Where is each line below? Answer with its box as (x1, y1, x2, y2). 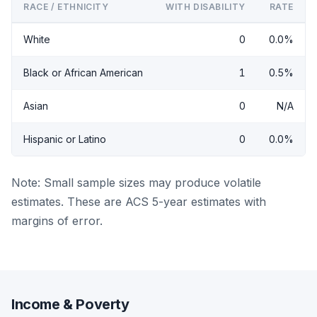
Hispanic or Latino (23, 132, 106, 145)
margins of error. (11, 213, 103, 228)
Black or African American (23, 66, 143, 79)
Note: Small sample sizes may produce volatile (11, 175, 261, 190)
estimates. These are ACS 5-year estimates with (11, 194, 266, 209)
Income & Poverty (11, 295, 129, 313)
